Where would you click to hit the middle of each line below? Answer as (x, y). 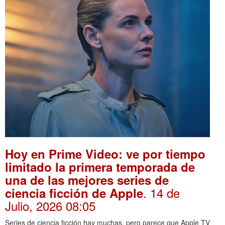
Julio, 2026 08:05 (50, 206)
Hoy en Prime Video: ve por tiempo (105, 154)
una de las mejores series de (87, 180)
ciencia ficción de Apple (74, 193)
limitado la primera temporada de (100, 167)
